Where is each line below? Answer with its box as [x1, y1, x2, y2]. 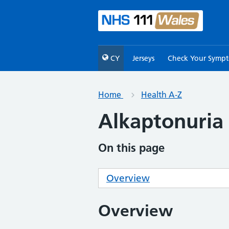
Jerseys [132, 54, 155, 63]
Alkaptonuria [98, 108, 223, 133]
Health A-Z [141, 89, 182, 100]
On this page [98, 141, 165, 155]
